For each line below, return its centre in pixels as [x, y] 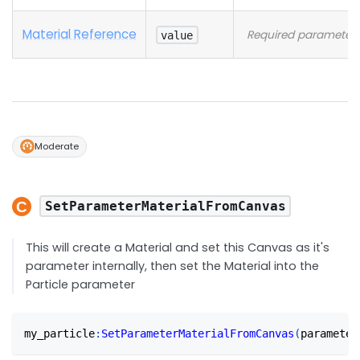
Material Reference [79, 34]
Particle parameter [81, 284]
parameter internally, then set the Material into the [173, 266]
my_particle [60, 333]
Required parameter [301, 35]
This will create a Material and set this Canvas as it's [178, 247]
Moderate [57, 146]
